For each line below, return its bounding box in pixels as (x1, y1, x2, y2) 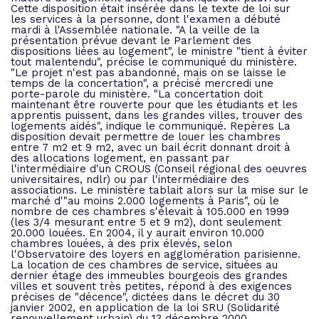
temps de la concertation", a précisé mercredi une (11, 77, 273, 90)
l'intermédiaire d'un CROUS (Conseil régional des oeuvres (11, 162, 307, 175)
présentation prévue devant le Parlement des (11, 34, 251, 47)
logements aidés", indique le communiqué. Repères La (11, 120, 291, 132)
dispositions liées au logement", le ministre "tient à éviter (11, 45, 308, 58)
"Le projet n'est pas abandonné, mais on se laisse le (11, 66, 286, 79)
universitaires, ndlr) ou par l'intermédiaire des (11, 173, 249, 186)
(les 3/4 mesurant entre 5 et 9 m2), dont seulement (11, 216, 281, 229)
